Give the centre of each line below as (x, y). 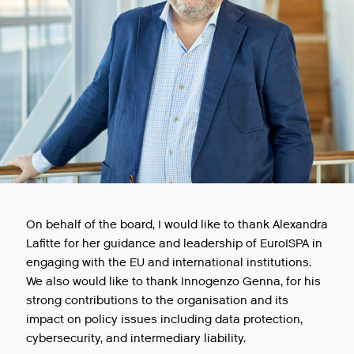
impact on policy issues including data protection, (164, 319)
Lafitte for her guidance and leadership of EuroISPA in (174, 243)
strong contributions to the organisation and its (157, 300)
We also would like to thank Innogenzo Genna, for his (173, 281)
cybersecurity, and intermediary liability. (136, 338)
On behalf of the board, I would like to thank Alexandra (177, 224)
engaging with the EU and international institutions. (169, 262)
